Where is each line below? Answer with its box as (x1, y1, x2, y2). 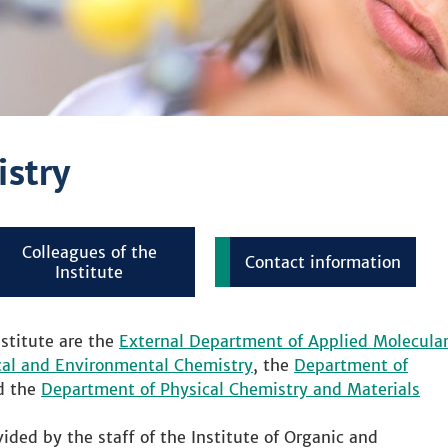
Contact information (245, 252, 401, 272)
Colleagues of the (21, 242, 157, 262)
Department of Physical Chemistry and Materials (41, 379, 420, 399)
